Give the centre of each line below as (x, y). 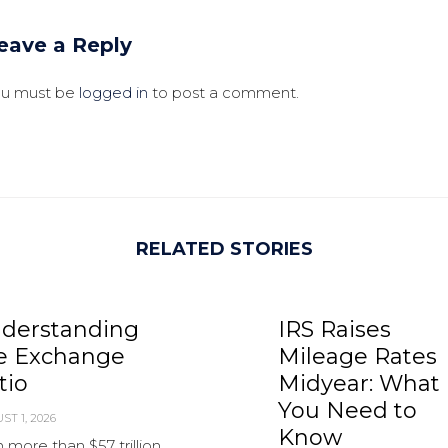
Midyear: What (359, 384)
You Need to (347, 411)
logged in (114, 93)
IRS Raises (334, 330)
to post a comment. (224, 93)
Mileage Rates (357, 357)
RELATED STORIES (224, 249)
